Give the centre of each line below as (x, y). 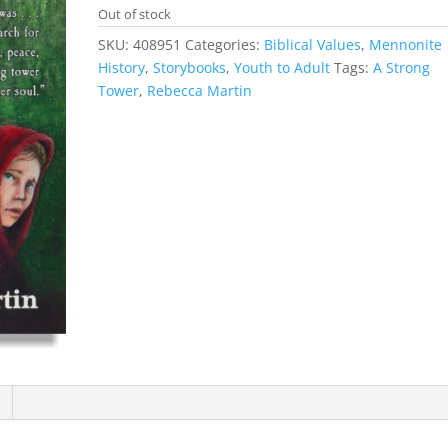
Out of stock (135, 14)
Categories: (225, 44)
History (122, 67)
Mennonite (406, 44)
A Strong (402, 67)
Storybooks (190, 67)
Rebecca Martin (200, 90)
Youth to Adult (282, 67)
